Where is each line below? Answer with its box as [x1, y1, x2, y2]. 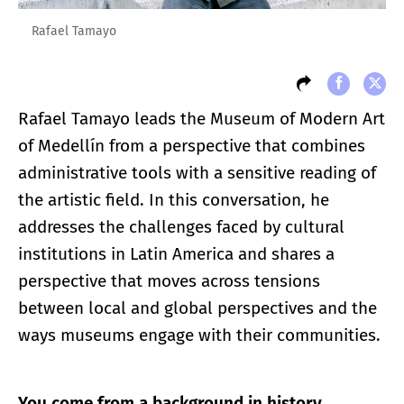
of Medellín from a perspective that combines [18, 135, 365, 157]
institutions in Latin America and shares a [18, 243, 335, 265]
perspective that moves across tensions [18, 271, 320, 292]
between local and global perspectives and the [18, 298, 377, 319]
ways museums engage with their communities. [18, 325, 381, 346]
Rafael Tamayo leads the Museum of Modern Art [18, 108, 385, 130]
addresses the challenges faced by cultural [18, 216, 344, 238]
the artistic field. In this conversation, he [18, 189, 329, 211]
